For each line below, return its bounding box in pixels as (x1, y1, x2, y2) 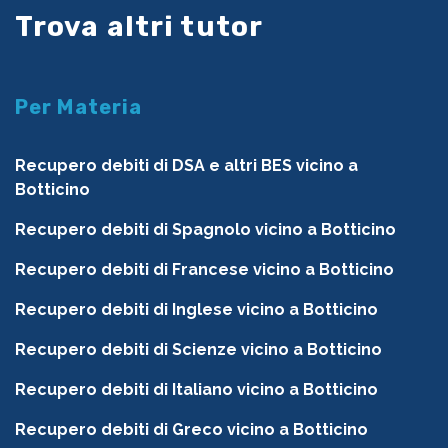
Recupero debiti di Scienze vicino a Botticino (15, 340, 382, 360)
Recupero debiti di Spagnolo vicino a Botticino (15, 220, 396, 240)
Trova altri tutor (15, 10, 264, 44)
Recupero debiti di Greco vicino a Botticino (15, 420, 368, 440)
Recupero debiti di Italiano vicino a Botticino (15, 380, 378, 400)
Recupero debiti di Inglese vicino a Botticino (15, 300, 378, 320)
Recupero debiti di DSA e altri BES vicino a (15, 156, 358, 176)
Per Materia (15, 95, 143, 120)
